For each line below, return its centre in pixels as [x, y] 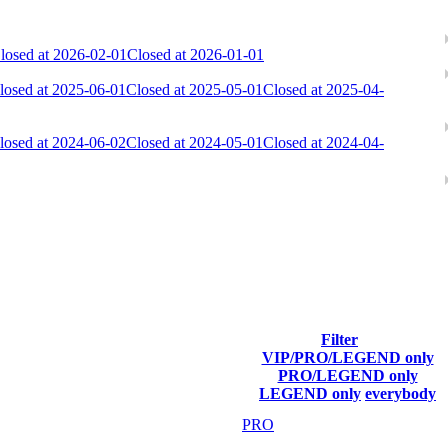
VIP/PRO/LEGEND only [347, 357]
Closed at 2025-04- [323, 89]
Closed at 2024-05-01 [194, 142]
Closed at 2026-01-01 [195, 54]
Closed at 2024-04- [323, 142]
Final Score [140, 366]
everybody [400, 393]
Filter [339, 339]
